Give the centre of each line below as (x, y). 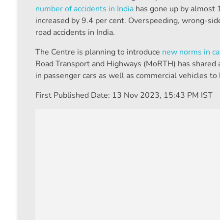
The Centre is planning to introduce (99, 52)
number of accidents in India (84, 9)
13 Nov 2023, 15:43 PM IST (162, 96)
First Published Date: (74, 96)
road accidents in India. (75, 33)
